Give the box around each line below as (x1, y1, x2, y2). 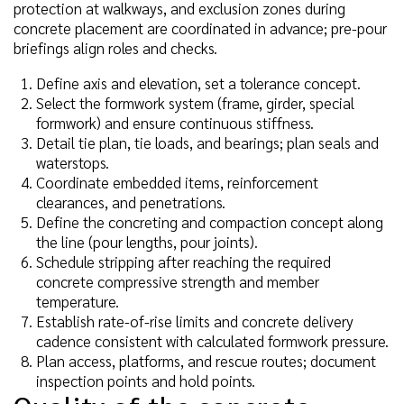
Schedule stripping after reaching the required (36, 252, 331, 272)
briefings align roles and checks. (14, 38, 217, 59)
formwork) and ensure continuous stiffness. (36, 113, 314, 133)
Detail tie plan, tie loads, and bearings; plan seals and (36, 133, 379, 153)
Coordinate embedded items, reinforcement (36, 172, 318, 193)
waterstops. (36, 152, 109, 173)
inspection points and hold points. (36, 371, 255, 391)
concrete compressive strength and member (36, 271, 319, 292)
